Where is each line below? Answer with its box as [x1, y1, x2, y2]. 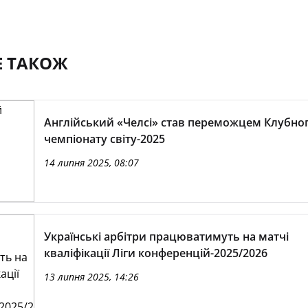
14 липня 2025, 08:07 [43, 156, 139, 169]
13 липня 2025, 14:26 [43, 270, 139, 283]
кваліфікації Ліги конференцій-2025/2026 [43, 245, 267, 261]
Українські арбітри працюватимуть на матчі [43, 229, 289, 244]
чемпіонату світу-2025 [43, 131, 165, 146]
